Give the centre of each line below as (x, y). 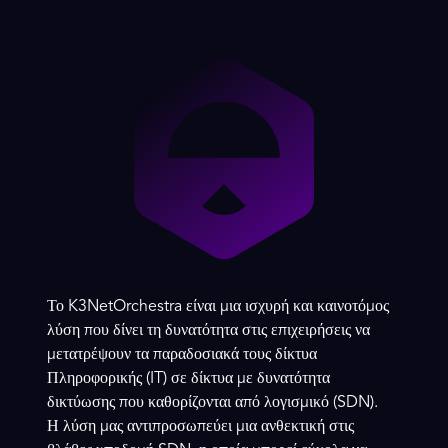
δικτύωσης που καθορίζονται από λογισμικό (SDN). (213, 402)
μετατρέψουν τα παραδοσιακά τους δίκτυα (182, 354)
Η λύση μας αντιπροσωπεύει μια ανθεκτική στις (201, 426)
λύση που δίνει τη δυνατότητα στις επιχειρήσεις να (209, 330)
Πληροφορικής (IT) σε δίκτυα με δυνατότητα (189, 378)
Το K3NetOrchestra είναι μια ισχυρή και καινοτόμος (218, 306)
